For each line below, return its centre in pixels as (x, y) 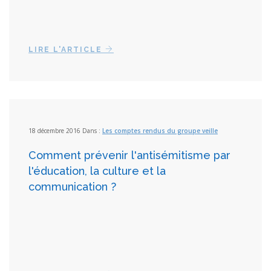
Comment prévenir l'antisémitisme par (129, 155)
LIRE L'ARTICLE (67, 50)
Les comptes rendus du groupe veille (160, 131)
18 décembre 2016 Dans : (65, 131)
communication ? (72, 187)
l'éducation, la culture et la (97, 171)
